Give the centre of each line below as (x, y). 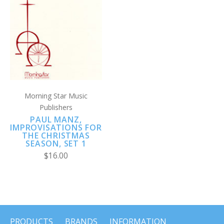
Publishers (56, 107)
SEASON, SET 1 (56, 143)
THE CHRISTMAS (56, 135)
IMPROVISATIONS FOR (56, 127)
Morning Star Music (56, 95)
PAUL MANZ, (56, 119)
